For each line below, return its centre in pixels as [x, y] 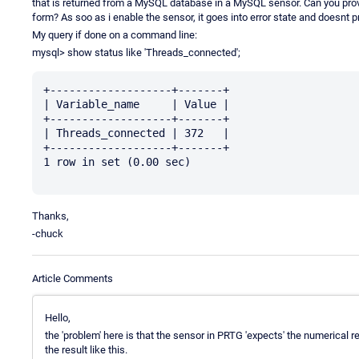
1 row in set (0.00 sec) [117, 161]
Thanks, [50, 216]
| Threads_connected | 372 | [136, 133]
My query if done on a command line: [115, 34]
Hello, [58, 317]
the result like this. [86, 349]
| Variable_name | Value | [136, 104]
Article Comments [73, 278]
